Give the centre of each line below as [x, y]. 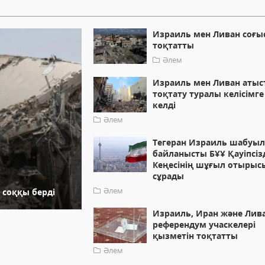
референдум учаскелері [204, 225]
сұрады [169, 176]
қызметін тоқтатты [195, 236]
